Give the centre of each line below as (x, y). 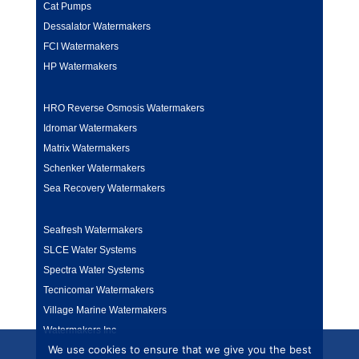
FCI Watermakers (81, 46)
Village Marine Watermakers (105, 311)
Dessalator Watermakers (97, 26)
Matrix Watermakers (86, 149)
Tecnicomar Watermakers (98, 290)
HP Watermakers (80, 66)
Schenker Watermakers (94, 169)
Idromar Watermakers (90, 129)
